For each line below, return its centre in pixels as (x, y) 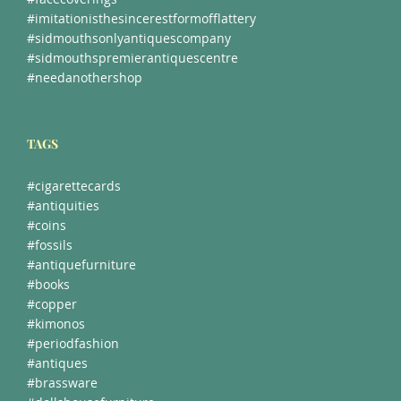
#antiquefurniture (81, 266)
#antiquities (63, 207)
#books (48, 286)
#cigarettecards (74, 188)
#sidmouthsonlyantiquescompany (129, 40)
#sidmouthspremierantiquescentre (132, 60)
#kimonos (56, 325)
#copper (52, 306)
